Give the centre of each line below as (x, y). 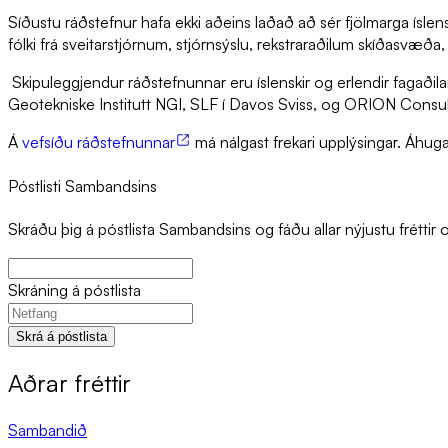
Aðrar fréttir (69, 382)
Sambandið (47, 429)
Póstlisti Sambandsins (82, 185)
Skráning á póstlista (74, 290)
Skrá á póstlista (61, 336)
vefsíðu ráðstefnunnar (98, 142)
